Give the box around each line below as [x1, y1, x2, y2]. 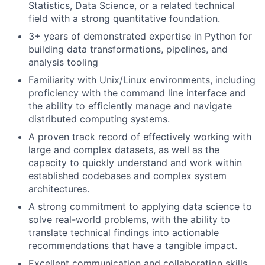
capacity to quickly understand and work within [28, 157, 242, 169]
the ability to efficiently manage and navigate [28, 100, 232, 112]
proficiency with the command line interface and [28, 87, 246, 99]
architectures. [28, 183, 89, 195]
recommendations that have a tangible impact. [28, 240, 237, 251]
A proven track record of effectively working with [28, 131, 251, 143]
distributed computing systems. [28, 113, 170, 125]
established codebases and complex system [28, 170, 227, 182]
